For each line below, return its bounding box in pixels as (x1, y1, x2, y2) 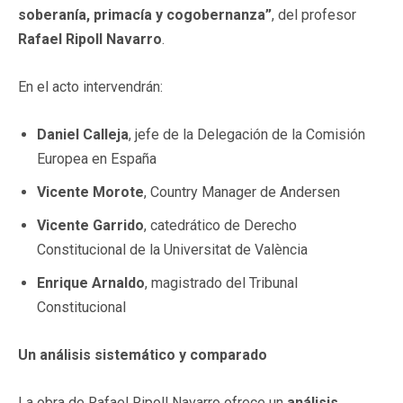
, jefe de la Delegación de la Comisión (129, 125, 365, 143)
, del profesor (272, 5, 356, 23)
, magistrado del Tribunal (145, 273, 298, 291)
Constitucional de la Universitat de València (37, 240, 308, 258)
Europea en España (37, 149, 157, 167)
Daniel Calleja (37, 125, 129, 143)
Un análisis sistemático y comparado (18, 345, 267, 363)
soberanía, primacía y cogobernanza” (18, 5, 272, 23)
